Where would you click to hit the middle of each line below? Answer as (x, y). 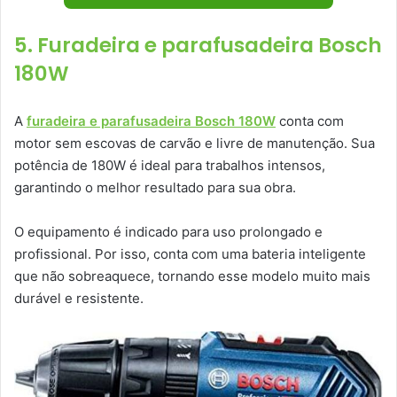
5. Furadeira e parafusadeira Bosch (198, 46)
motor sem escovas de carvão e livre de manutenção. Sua (195, 144)
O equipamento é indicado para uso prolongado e (168, 232)
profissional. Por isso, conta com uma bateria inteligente (190, 254)
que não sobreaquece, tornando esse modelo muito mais (192, 276)
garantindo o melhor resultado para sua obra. (155, 188)
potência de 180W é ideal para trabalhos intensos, (170, 166)
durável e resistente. (79, 299)
